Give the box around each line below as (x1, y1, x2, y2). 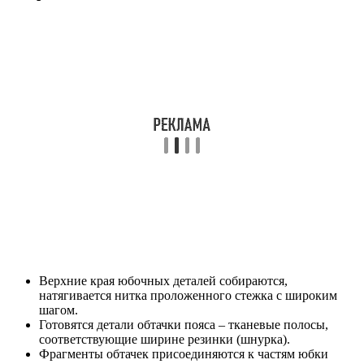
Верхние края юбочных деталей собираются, (39, 273, 288, 288)
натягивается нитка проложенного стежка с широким (39, 288, 337, 302)
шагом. (39, 302, 78, 317)
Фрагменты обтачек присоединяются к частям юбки (39, 346, 328, 361)
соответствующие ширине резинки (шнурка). (39, 331, 290, 346)
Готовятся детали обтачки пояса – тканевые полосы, (39, 317, 328, 331)
